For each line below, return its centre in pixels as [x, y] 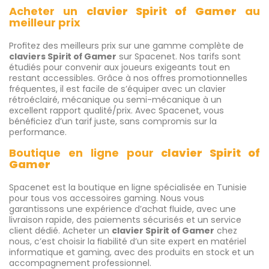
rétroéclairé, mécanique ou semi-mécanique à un [115, 100]
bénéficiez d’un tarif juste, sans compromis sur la [113, 122]
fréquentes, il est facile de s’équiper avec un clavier [117, 89]
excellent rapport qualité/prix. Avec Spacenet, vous [116, 111]
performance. [38, 132]
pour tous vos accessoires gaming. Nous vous [107, 198]
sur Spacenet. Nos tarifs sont [179, 57]
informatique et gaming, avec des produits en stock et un [131, 252]
